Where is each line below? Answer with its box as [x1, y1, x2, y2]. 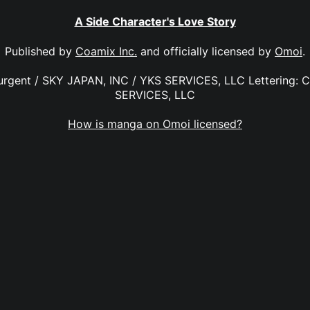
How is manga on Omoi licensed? [68, 117, 242, 131]
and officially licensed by [137, 44, 275, 58]
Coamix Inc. [75, 44, 137, 58]
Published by [5, 44, 75, 58]
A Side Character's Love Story [74, 15, 236, 29]
